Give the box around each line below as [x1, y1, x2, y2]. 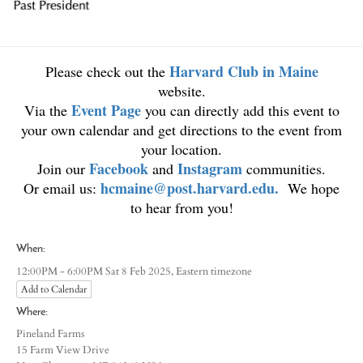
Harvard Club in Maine [169, 61, 318, 82]
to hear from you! [130, 198, 233, 217]
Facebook [89, 158, 148, 179]
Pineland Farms [16, 327, 84, 341]
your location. [141, 139, 222, 159]
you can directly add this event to [140, 100, 340, 120]
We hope [279, 178, 340, 198]
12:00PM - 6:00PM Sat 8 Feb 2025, [16, 265, 176, 279]
